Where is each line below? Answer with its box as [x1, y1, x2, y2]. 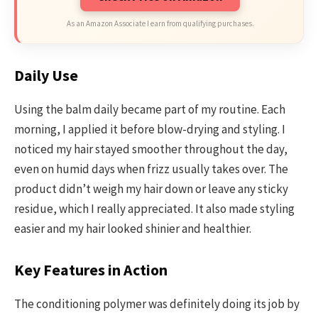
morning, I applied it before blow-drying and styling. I [14, 121, 285, 137]
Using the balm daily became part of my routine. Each [14, 101, 285, 117]
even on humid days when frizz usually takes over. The [14, 160, 288, 177]
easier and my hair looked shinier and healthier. [14, 220, 251, 236]
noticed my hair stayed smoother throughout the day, [14, 141, 287, 157]
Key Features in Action [14, 261, 168, 280]
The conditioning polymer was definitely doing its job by [14, 295, 300, 312]
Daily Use [14, 66, 78, 86]
